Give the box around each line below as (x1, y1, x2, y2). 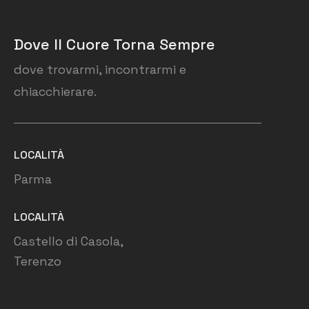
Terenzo (14, 252, 61, 269)
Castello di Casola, (14, 232, 123, 249)
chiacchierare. (14, 83, 97, 99)
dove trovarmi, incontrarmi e (14, 61, 186, 77)
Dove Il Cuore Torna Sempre (14, 34, 215, 54)
